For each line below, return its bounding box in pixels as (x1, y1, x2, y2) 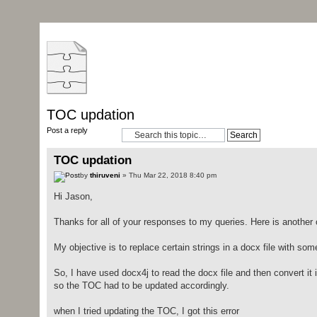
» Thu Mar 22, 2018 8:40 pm (120, 171, 217, 180)
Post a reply (46, 126, 88, 134)
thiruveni (89, 171, 120, 180)
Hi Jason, (53, 191, 93, 202)
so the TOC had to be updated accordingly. (53, 280, 229, 292)
